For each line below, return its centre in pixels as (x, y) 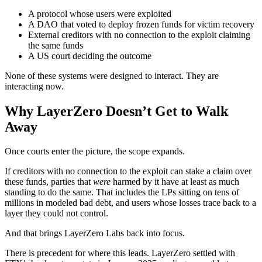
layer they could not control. (56, 213)
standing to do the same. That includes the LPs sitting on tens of (122, 192)
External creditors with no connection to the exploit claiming (139, 35)
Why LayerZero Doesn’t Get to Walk (116, 111)
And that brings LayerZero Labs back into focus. (95, 233)
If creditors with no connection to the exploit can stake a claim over (128, 171)
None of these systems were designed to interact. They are (112, 75)
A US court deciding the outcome (90, 56)
